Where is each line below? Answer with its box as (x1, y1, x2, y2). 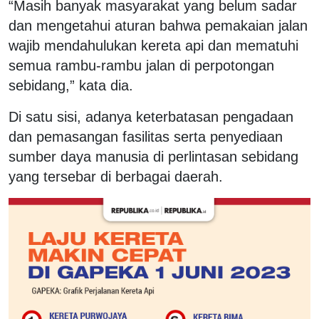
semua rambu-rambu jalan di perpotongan (9, 57, 274, 73)
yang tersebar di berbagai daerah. (9, 168, 223, 184)
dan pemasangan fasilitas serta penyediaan (9, 128, 283, 145)
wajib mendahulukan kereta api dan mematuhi (9, 37, 298, 53)
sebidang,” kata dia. (9, 77, 133, 93)
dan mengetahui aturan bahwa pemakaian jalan (9, 17, 308, 33)
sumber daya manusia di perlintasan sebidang (9, 148, 298, 164)
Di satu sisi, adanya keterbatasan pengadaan (9, 108, 293, 125)
